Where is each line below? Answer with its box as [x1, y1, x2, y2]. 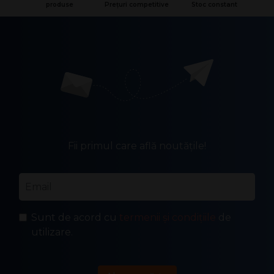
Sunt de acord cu [31, 212, 119, 223]
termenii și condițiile [119, 212, 216, 223]
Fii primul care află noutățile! [68, 140, 206, 152]
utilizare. [31, 226, 73, 238]
